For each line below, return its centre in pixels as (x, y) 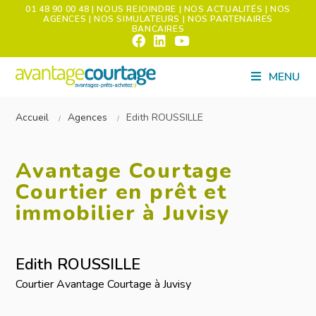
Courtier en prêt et (121, 192)
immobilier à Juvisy (123, 213)
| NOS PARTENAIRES (227, 19)
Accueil (32, 117)
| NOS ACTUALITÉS (222, 9)
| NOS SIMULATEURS (135, 19)
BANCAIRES (158, 29)
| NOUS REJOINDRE (134, 9)
